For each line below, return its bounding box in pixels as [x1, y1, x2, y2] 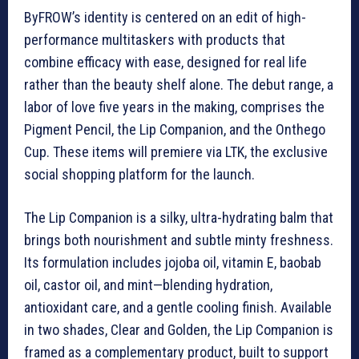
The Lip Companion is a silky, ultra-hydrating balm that [24, 209, 333, 227]
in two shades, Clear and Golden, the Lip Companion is [24, 321, 333, 339]
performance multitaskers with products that [24, 31, 285, 49]
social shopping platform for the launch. [24, 166, 255, 184]
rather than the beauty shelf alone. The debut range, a [24, 76, 333, 94]
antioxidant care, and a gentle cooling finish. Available [24, 299, 332, 317]
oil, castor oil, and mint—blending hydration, [24, 276, 272, 294]
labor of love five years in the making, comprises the [24, 99, 325, 116]
